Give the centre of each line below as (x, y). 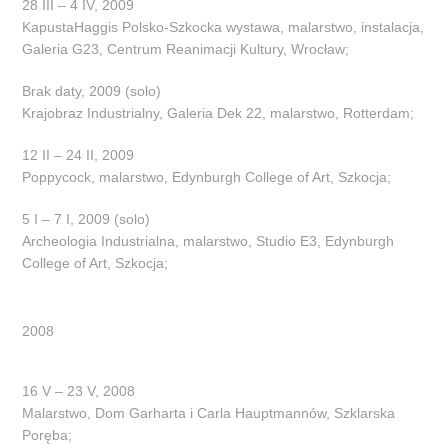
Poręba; (47, 434)
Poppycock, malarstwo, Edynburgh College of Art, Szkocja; (207, 176)
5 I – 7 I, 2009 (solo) (86, 218)
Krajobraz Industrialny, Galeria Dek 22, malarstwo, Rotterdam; (218, 112)
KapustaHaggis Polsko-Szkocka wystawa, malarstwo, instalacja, (223, 26)
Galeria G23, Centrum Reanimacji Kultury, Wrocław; (186, 48)
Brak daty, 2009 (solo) (92, 90)
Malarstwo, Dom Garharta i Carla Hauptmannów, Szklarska (209, 412)
